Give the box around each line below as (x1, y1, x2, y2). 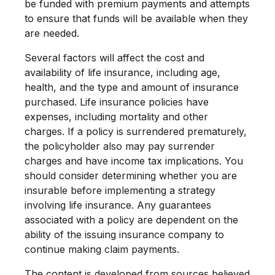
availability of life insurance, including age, (25, 66, 220, 79)
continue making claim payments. (25, 243, 179, 255)
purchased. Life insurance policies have (25, 96, 209, 108)
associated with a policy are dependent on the (25, 214, 238, 226)
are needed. (25, 27, 79, 39)
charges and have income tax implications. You (25, 155, 243, 167)
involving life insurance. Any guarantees (25, 199, 211, 211)
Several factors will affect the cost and (25, 52, 204, 64)
